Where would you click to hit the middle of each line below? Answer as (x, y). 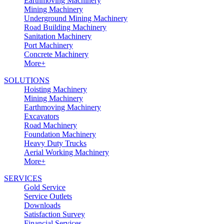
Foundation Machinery (60, 134)
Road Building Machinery (65, 27)
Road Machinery (50, 125)
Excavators (41, 116)
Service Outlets (48, 196)
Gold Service (45, 187)
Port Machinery (48, 45)
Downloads (42, 205)
